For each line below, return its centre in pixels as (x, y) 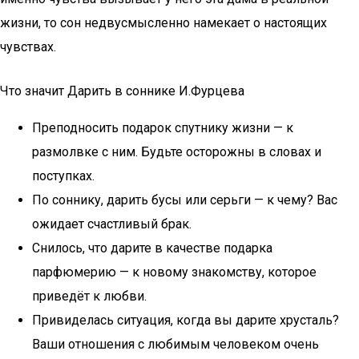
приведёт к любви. (89, 296)
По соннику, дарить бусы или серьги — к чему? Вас (185, 200)
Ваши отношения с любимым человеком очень (175, 344)
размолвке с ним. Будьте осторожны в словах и (177, 152)
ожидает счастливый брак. (112, 224)
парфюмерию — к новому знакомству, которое (174, 272)
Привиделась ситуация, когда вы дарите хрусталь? (186, 320)
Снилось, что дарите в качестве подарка (152, 248)
